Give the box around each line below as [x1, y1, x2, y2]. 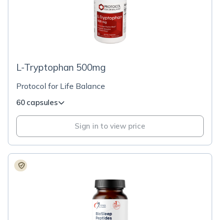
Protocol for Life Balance [16, 81, 105, 91]
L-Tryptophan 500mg [16, 61, 106, 73]
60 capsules [16, 98, 58, 107]
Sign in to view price [75, 121, 145, 131]
